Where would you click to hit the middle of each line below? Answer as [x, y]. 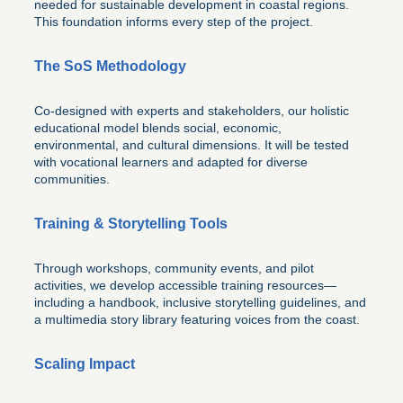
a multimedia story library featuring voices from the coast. [197, 320]
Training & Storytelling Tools [131, 224]
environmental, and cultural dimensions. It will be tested [192, 145]
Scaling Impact [85, 364]
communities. [72, 179]
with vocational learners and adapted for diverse [171, 162]
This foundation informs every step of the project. [174, 22]
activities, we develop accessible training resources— [185, 286]
